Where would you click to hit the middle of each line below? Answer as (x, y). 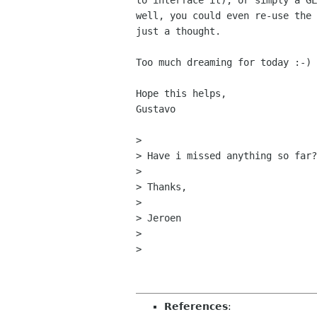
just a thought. (178, 31)
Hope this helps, (181, 94)
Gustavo (156, 109)
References (196, 307)
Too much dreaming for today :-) (224, 63)
